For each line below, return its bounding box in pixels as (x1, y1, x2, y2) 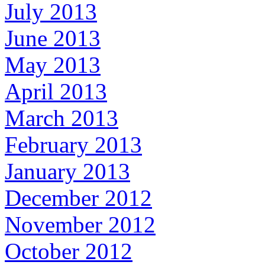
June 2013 (5, 25, 101, 51)
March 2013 (5, 105, 118, 131)
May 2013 (5, 52, 101, 78)
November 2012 (5, 212, 156, 238)
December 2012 (5, 185, 152, 211)
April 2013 (5, 79, 107, 105)
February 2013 (5, 132, 142, 158)
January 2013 (5, 159, 130, 185)
